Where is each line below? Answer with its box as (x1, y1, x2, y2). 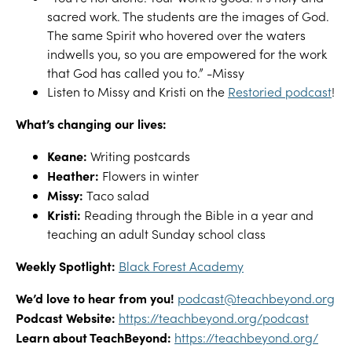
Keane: (47, 147, 87, 164)
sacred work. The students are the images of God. (47, 8, 329, 24)
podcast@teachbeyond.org (178, 290, 335, 306)
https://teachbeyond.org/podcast (119, 310, 309, 326)
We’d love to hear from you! (16, 289, 174, 306)
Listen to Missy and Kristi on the (47, 83, 228, 100)
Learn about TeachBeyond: (16, 328, 171, 346)
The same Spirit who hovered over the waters (47, 27, 306, 43)
